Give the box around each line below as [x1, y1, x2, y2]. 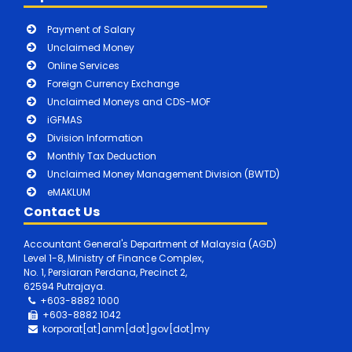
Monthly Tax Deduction [47, 148, 156, 163]
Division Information [47, 130, 143, 145]
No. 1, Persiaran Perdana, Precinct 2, [24, 265, 187, 279]
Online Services [47, 58, 119, 72]
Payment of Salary [47, 22, 135, 36]
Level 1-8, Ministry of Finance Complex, [24, 251, 203, 265]
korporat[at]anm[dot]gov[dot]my [38, 321, 210, 335]
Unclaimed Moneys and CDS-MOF [47, 94, 211, 108]
